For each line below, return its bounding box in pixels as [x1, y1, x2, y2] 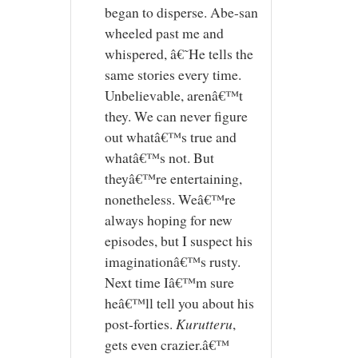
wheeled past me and [104, 23, 224, 42]
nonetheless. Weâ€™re [104, 189, 236, 209]
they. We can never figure [104, 106, 248, 125]
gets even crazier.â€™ [104, 335, 229, 354]
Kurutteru [175, 314, 233, 333]
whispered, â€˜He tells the [104, 44, 253, 63]
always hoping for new [104, 210, 233, 229]
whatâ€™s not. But [104, 148, 214, 167]
